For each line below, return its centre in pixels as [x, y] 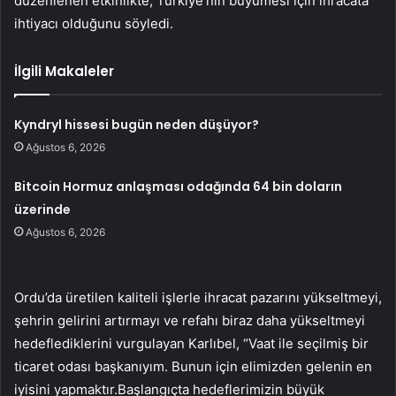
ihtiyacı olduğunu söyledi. [94, 23]
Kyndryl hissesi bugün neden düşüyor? [137, 124]
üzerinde [43, 209]
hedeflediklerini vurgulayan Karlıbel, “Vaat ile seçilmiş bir [191, 343]
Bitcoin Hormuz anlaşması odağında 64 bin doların [179, 186]
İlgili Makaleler [64, 71]
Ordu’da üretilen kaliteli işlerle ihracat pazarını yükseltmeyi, [198, 297]
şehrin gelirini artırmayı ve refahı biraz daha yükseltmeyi [190, 320]
